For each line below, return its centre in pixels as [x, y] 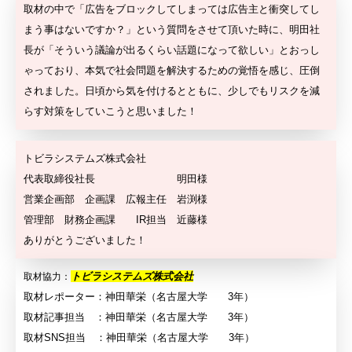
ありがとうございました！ [85, 240]
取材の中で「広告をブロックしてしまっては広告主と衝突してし [172, 9]
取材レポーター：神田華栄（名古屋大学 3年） [139, 297]
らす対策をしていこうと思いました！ [110, 112]
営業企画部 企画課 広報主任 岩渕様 [115, 200]
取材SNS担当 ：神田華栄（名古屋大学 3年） [139, 338]
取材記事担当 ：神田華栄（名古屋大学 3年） [139, 317]
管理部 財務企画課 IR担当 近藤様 [115, 220]
